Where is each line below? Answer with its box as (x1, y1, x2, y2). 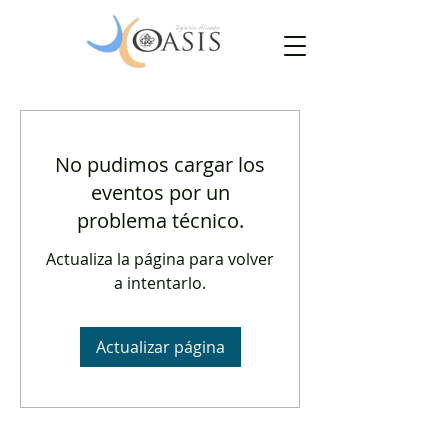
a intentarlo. (114, 272, 206, 294)
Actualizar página (95, 336, 225, 358)
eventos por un (90, 179, 230, 206)
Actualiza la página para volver (46, 248, 274, 270)
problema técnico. (76, 207, 244, 234)
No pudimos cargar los (55, 151, 265, 178)
